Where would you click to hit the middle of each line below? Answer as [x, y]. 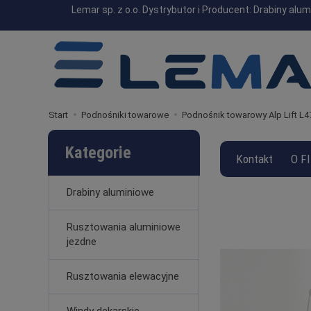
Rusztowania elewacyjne [123, 276]
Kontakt [254, 159]
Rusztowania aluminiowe [124, 227]
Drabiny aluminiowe [110, 192]
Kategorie [98, 153]
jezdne [82, 242]
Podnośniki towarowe [125, 115]
